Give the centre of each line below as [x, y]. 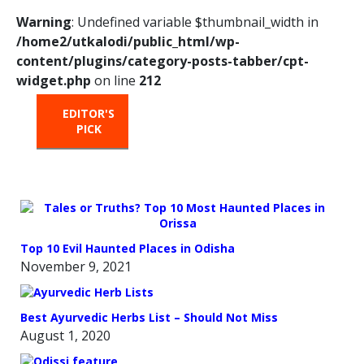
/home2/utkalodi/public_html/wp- [128, 42]
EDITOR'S [89, 114]
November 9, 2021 [76, 267]
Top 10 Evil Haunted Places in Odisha [128, 249]
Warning [44, 22]
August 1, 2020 [65, 336]
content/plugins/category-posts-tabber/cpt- [162, 61]
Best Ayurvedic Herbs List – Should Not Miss [149, 318]
